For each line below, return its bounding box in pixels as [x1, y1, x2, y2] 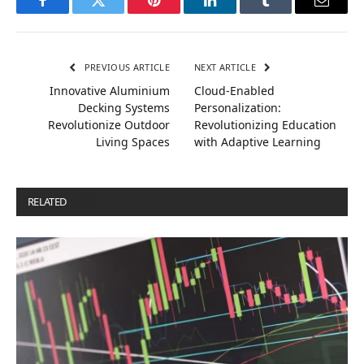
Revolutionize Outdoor [48, 116, 170, 132]
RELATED [28, 193, 68, 209]
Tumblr [264, 5, 308, 20]
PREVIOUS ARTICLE [81, 60, 170, 73]
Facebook [41, 5, 98, 20]
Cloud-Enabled [194, 82, 275, 98]
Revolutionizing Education [194, 116, 336, 132]
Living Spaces [96, 133, 170, 149]
